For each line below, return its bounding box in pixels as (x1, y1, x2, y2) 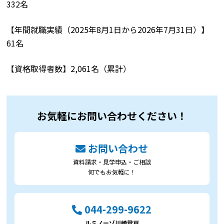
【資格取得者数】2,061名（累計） (6, 62, 131, 74)
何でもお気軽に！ (87, 167, 136, 176)
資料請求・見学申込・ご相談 (72, 157, 151, 166)
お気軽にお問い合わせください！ (36, 108, 187, 123)
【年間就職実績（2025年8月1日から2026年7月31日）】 (6, 23, 209, 35)
